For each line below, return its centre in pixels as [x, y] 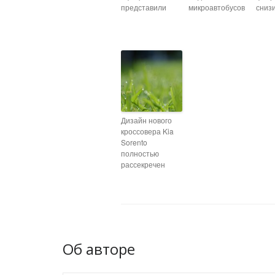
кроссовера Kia [147, 131]
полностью [140, 153]
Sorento [134, 142]
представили [144, 7]
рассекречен [143, 164]
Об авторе [99, 249]
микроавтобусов [217, 7]
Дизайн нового [146, 120]
